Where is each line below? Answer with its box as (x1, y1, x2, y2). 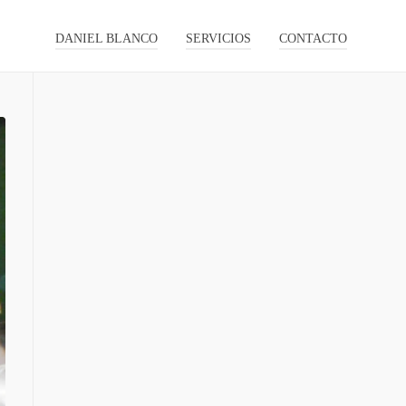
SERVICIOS (186, 32, 251, 45)
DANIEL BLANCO (55, 32, 158, 45)
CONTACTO (279, 32, 347, 45)
